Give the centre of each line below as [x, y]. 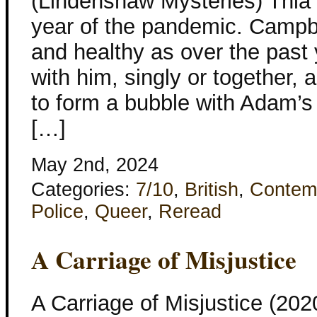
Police [57, 211]
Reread [190, 211]
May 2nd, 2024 [95, 165]
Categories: [83, 189]
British [212, 189]
